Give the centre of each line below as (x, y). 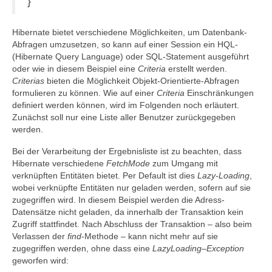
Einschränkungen (219, 93)
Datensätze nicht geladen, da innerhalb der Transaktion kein (128, 212)
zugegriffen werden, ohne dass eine (82, 248)
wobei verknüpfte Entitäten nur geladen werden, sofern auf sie (131, 188)
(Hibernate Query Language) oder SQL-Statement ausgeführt (131, 56)
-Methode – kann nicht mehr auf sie (150, 236)
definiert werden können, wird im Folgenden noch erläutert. (126, 105)
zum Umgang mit (184, 163)
